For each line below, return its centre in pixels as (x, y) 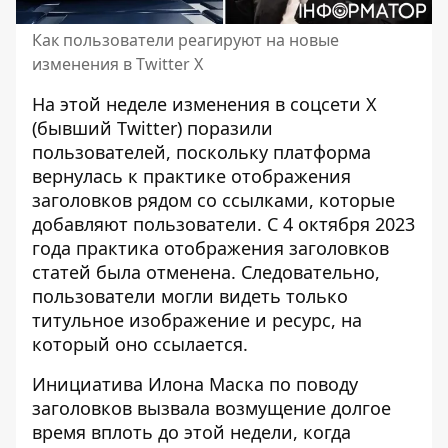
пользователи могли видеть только (190, 296)
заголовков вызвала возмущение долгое (211, 408)
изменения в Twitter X (117, 64)
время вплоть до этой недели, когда (191, 432)
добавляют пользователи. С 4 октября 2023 (223, 224)
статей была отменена (131, 272)
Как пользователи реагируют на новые (185, 40)
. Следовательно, (305, 272)
